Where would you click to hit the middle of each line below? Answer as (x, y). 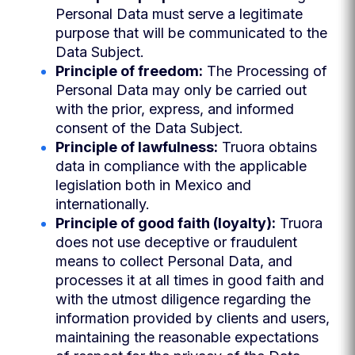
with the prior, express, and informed (175, 109)
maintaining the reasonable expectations (187, 337)
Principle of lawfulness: (137, 147)
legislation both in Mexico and (153, 185)
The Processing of (265, 71)
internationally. (103, 204)
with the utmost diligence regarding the (183, 299)
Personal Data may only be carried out (181, 90)
